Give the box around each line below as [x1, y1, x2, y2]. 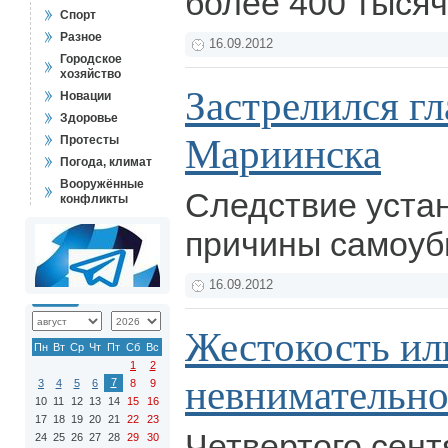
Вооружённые [60, 177, 144, 191]
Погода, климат [60, 155, 152, 169]
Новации [60, 89, 111, 103]
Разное [60, 30, 102, 44]
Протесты [60, 133, 119, 147]
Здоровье [60, 111, 118, 125]
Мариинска [185, 131, 381, 177]
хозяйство [60, 67, 121, 81]
